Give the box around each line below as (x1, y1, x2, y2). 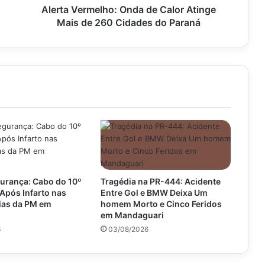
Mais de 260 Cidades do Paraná (57, 16, 201, 28)
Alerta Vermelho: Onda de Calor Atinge (41, 3, 216, 15)
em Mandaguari (100, 209, 164, 220)
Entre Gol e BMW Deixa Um (100, 187, 208, 198)
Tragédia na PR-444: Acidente (100, 176, 221, 186)
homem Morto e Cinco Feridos (100, 198, 222, 209)
